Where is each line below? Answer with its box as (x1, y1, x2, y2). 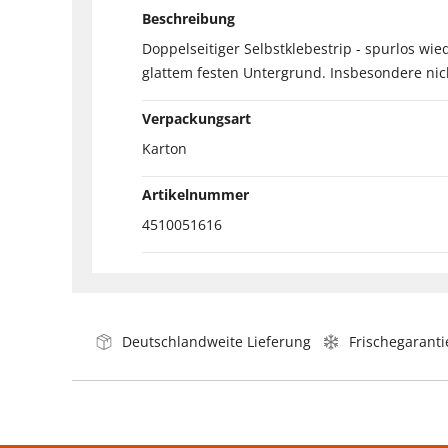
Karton (142, 138, 187, 158)
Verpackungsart (142, 108, 251, 128)
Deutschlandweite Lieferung (122, 331, 311, 351)
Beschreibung (142, 8, 235, 28)
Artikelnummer (142, 184, 249, 204)
